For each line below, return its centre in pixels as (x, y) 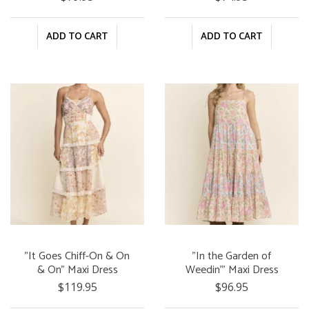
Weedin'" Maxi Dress (232, 270)
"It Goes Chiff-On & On (77, 256)
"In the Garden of (232, 256)
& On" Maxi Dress (77, 270)
